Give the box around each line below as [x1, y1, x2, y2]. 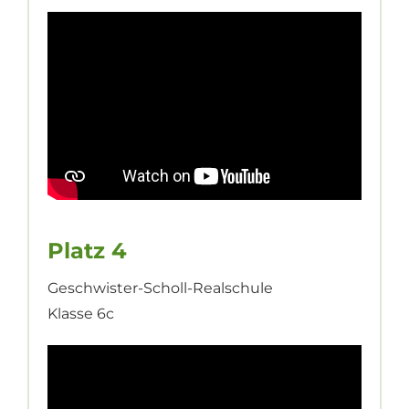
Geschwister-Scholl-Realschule [47, 279, 273, 297]
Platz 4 [47, 237, 127, 264]
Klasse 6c [47, 305, 114, 322]
